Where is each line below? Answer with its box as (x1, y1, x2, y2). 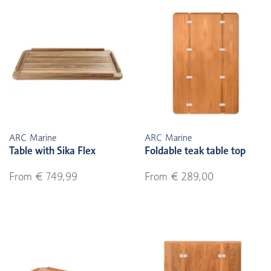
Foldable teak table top (145, 145, 246, 157)
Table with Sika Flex (9, 145, 96, 157)
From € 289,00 (145, 171, 214, 183)
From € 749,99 (9, 171, 77, 183)
